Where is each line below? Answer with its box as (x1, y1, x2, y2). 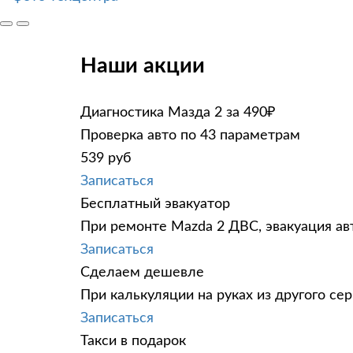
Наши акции (80, 55, 205, 77)
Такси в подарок (80, 333, 186, 348)
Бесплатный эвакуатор (80, 196, 230, 211)
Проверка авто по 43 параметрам (80, 128, 300, 143)
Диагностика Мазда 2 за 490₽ (80, 105, 275, 120)
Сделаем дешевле (80, 265, 204, 280)
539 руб (80, 150, 132, 165)
